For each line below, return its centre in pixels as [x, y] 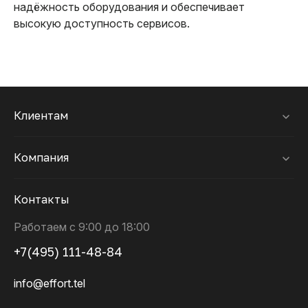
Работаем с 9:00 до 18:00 [82, 227]
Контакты [42, 199]
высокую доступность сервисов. [102, 23]
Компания [41, 157]
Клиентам [41, 115]
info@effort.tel [49, 283]
